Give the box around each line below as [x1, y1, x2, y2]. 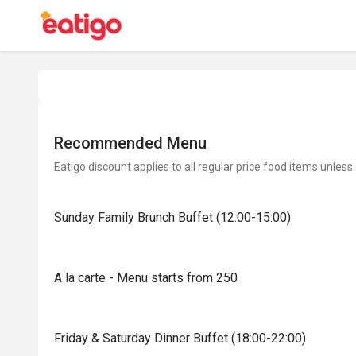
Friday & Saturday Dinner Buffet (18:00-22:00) [54, 331, 306, 346]
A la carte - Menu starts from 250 [54, 270, 238, 285]
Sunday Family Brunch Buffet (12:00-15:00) [54, 210, 291, 225]
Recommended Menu [54, 133, 207, 153]
